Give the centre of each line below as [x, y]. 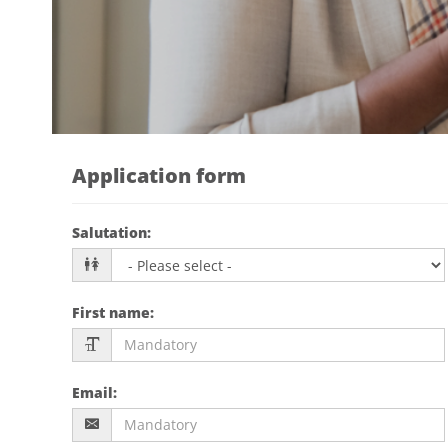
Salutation [109, 232]
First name [111, 312]
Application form [159, 174]
